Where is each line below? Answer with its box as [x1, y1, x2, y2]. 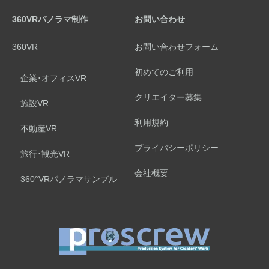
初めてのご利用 [134, 67, 193, 77]
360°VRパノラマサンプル [20, 174, 117, 184]
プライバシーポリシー [134, 143, 219, 153]
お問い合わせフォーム [134, 42, 219, 52]
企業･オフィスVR [20, 73, 86, 83]
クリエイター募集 [134, 92, 202, 103]
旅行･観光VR [20, 149, 70, 159]
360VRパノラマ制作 [12, 14, 88, 25]
